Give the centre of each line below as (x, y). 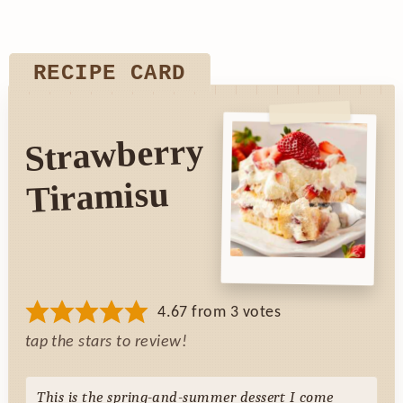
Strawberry (114, 154)
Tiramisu (97, 197)
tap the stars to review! (106, 343)
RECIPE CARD (109, 74)
